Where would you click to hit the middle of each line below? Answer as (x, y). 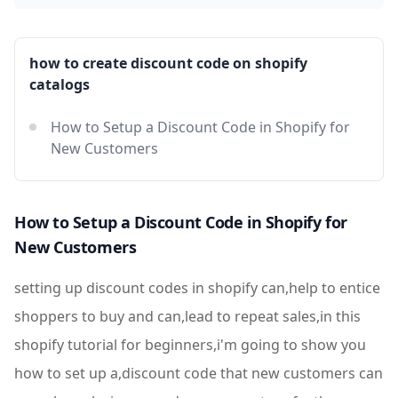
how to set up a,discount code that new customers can (199, 373)
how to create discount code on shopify (168, 63)
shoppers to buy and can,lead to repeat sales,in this (187, 316)
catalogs (60, 84)
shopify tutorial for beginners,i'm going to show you (190, 345)
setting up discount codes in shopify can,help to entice (197, 288)
